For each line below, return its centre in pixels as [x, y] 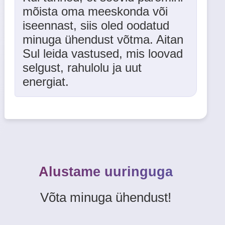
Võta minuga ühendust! [106, 197]
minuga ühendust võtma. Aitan [103, 39]
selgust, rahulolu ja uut [82, 68]
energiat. [45, 82]
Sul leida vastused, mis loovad [102, 53]
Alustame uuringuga [106, 172]
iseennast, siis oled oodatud [96, 25]
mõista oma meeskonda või [95, 11]
